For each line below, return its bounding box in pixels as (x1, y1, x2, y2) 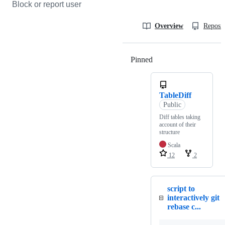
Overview (155, 22, 183, 30)
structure (159, 128, 180, 136)
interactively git (167, 193, 220, 202)
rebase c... (167, 202, 201, 211)
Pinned (131, 55, 153, 64)
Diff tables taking (159, 113, 200, 121)
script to (167, 184, 195, 193)
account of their (159, 121, 196, 128)
